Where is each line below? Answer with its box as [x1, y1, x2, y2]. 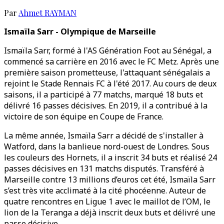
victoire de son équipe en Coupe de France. [4, 111, 163, 122]
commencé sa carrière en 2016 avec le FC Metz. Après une [4, 56, 219, 67]
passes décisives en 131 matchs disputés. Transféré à [4, 163, 204, 174]
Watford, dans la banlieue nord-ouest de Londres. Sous [4, 141, 209, 152]
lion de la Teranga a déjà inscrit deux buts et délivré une [4, 207, 215, 218]
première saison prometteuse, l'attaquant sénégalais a [4, 67, 210, 78]
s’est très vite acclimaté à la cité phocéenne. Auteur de [4, 185, 206, 196]
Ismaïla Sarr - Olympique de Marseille [4, 26, 156, 37]
